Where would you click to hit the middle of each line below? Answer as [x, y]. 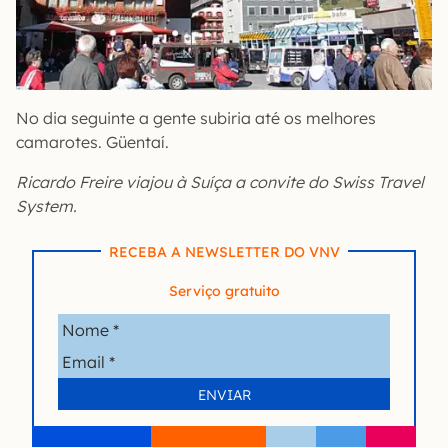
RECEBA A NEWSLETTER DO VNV [224, 252]
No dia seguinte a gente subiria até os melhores [196, 118]
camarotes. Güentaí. [92, 142]
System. [46, 206]
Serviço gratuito [224, 291]
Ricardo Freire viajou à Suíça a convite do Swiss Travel [220, 182]
